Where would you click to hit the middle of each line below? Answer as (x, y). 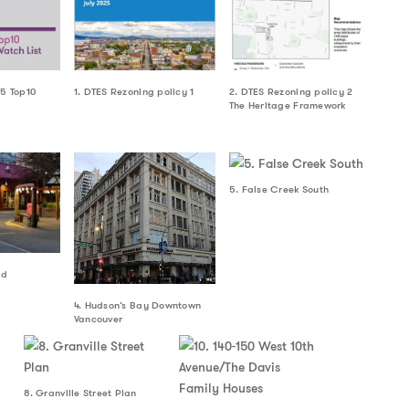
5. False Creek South (279, 190)
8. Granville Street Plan (80, 393)
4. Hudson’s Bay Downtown (137, 306)
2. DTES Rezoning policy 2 (291, 92)
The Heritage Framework (287, 106)
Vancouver (98, 320)
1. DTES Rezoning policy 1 (134, 92)
